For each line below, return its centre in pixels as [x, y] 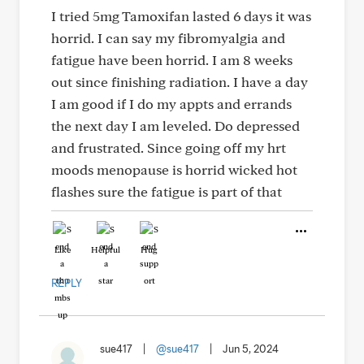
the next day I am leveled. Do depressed [175, 126]
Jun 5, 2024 [251, 349]
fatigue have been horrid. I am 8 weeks [172, 60]
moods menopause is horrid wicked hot [174, 169]
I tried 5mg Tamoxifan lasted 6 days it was [181, 16]
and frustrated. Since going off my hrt [169, 147]
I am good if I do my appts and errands [171, 104]
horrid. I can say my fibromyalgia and [168, 38]
